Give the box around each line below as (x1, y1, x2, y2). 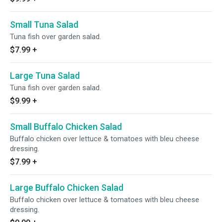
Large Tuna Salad (10, 70, 80, 81)
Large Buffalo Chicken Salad (10, 182, 123, 193)
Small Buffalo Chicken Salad (10, 121, 122, 132)
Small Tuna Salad (10, 19, 78, 30)
